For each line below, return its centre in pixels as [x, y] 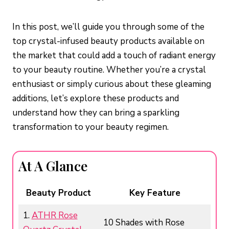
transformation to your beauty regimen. [90, 127]
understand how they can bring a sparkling [96, 113]
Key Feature [155, 193]
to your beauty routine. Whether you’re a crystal [109, 70]
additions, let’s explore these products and [96, 99]
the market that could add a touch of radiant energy [114, 56]
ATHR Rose [54, 216]
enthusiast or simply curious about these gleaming [112, 84]
